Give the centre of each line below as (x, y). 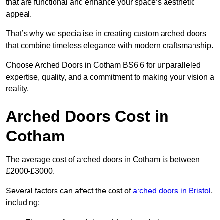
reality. (17, 89)
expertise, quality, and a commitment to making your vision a (110, 77)
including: (23, 203)
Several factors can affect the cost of (69, 191)
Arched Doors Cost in (87, 117)
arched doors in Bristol (172, 191)
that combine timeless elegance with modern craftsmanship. (110, 46)
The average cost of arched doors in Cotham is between (103, 160)
